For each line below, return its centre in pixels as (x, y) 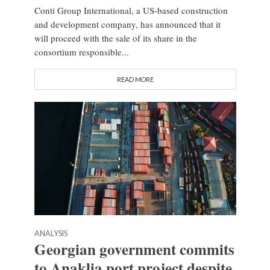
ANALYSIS (51, 233)
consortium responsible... (81, 52)
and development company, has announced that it (127, 24)
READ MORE (135, 79)
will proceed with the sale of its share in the (115, 38)
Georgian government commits (134, 249)
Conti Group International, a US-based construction (131, 10)
